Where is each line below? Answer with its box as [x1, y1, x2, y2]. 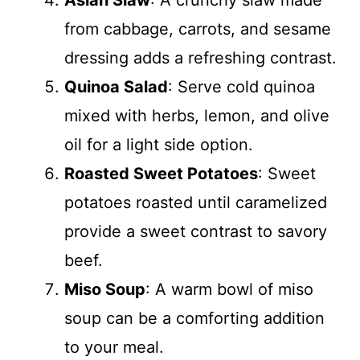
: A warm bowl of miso [145, 280, 313, 299]
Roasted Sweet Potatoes [64, 164, 258, 183]
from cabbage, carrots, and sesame [64, 19, 331, 39]
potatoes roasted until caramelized [64, 193, 327, 212]
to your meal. [64, 337, 164, 357]
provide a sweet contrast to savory [64, 222, 327, 241]
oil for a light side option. [64, 135, 253, 154]
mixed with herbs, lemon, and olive [64, 106, 329, 125]
